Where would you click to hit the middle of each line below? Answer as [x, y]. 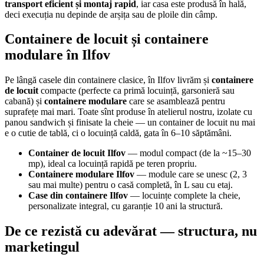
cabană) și [24, 101]
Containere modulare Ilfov [81, 174]
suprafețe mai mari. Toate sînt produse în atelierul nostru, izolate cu [128, 112]
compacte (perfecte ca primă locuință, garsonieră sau [136, 91]
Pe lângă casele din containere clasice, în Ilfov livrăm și [108, 80]
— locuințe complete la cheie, [184, 196]
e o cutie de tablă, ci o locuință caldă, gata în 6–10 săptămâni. [118, 133]
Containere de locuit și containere [107, 39]
